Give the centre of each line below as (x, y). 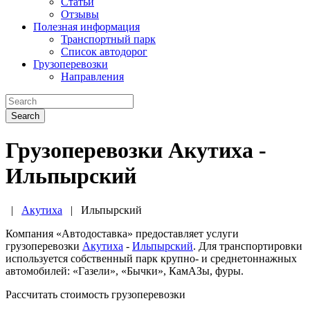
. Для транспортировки (248, 246)
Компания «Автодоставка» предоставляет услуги (122, 233)
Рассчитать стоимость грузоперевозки (95, 294)
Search (25, 116)
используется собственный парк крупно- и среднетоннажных (151, 258)
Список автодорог (104, 52)
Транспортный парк (108, 39)
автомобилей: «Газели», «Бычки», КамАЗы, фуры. (125, 271)
